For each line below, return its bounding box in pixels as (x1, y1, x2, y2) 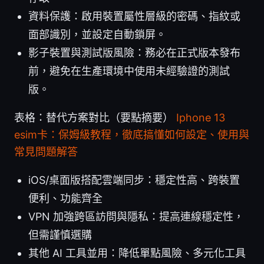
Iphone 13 (176, 111, 225, 124)
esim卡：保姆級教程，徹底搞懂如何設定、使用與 (14, 128, 249, 141)
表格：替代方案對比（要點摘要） (14, 111, 176, 124)
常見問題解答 (14, 145, 78, 158)
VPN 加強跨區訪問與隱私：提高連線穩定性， (28, 210, 244, 223)
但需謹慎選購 (28, 228, 92, 241)
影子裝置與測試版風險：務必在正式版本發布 (28, 46, 240, 59)
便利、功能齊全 (28, 192, 103, 204)
